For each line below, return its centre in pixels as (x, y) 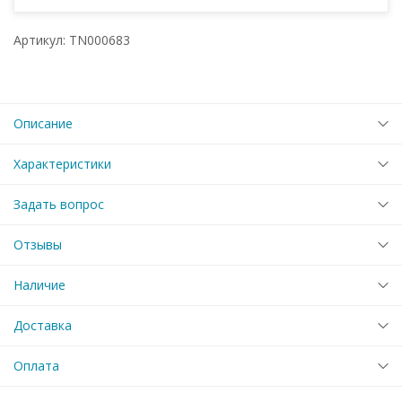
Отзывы (38, 244)
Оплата (36, 365)
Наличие (39, 284)
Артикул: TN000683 (72, 39)
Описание (43, 123)
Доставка (43, 325)
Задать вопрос (59, 204)
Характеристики (62, 163)
